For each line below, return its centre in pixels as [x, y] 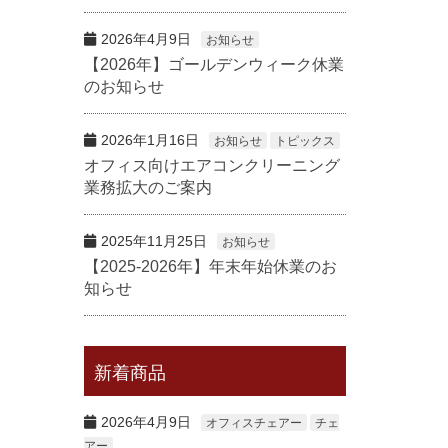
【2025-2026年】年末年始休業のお [210, 266]
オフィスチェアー [253, 423]
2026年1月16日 [149, 140]
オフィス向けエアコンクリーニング [211, 165]
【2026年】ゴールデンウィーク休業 [213, 64]
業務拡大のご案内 [147, 187]
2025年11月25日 [153, 241]
